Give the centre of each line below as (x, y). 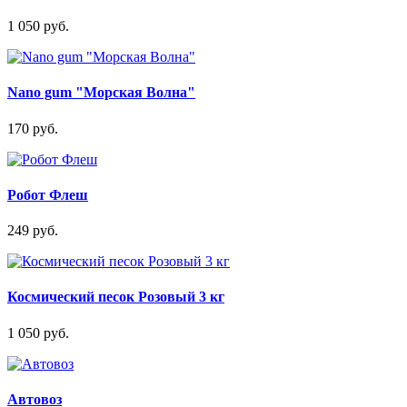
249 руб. (33, 231)
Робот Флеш (48, 194)
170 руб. (33, 128)
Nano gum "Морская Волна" (101, 93)
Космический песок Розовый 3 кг (116, 297)
